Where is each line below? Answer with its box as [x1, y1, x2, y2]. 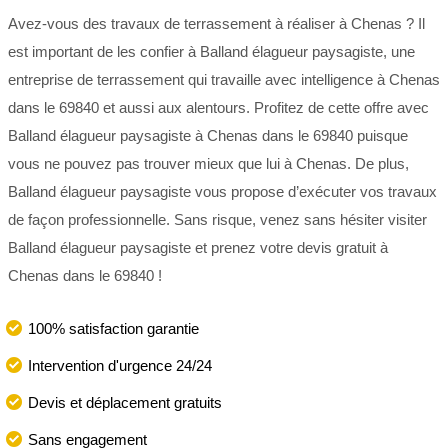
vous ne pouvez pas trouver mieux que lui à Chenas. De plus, [8, 154, 409, 172]
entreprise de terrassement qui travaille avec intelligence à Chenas [8, 70, 440, 88]
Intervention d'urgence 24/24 [28, 356, 212, 374]
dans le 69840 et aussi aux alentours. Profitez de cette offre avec [8, 98, 429, 116]
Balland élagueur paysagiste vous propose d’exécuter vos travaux [8, 182, 437, 200]
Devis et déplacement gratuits [28, 393, 222, 411]
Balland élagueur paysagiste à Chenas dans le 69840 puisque [8, 126, 408, 144]
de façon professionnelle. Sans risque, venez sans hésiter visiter [8, 210, 427, 228]
